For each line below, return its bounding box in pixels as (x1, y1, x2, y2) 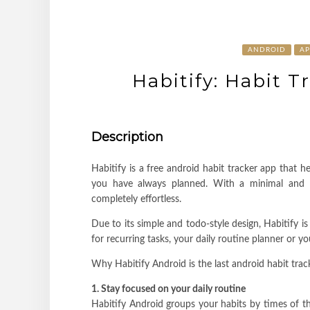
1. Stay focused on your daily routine (91, 284, 246, 294)
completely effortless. (91, 194, 181, 204)
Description (91, 129, 163, 145)
